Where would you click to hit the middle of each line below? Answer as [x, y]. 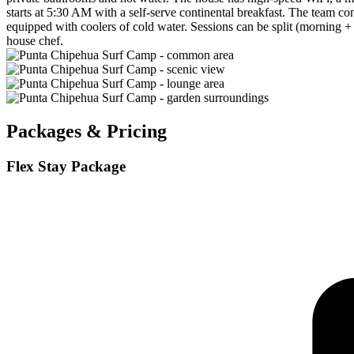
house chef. [35, 41]
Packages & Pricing [87, 132]
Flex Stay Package [66, 166]
